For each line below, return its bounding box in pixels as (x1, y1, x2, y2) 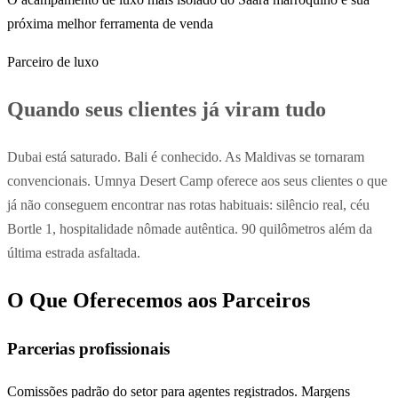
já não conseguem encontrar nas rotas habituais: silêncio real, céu (7, 196, 370, 212)
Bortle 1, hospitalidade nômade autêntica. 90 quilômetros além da (7, 220, 372, 236)
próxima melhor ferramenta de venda (7, 15, 213, 31)
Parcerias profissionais (7, 339, 170, 359)
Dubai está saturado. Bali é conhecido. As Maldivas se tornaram (7, 148, 364, 164)
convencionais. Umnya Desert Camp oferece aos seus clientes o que (7, 172, 387, 188)
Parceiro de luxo (7, 53, 99, 69)
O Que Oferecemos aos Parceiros (7, 288, 310, 312)
